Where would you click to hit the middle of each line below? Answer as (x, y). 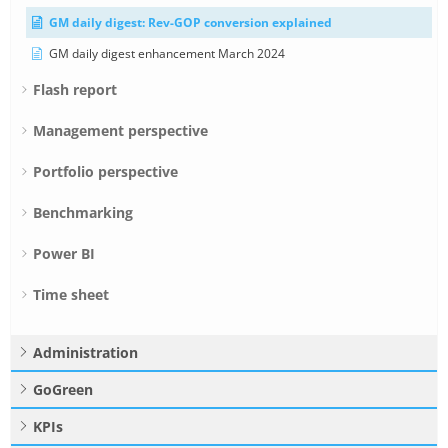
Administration (85, 352)
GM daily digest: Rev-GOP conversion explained (190, 22)
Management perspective (120, 130)
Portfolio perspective (105, 171)
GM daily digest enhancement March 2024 (167, 53)
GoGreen (63, 389)
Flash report (75, 89)
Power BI (64, 253)
